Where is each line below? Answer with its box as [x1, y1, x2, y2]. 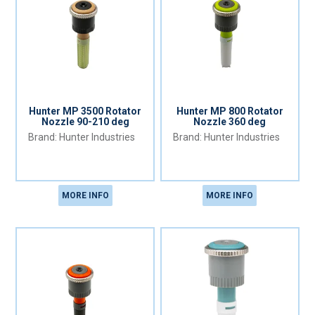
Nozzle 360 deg [193, 116, 266, 128]
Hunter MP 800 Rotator [176, 105, 283, 117]
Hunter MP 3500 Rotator [29, 105, 142, 117]
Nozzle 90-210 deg [41, 116, 129, 128]
